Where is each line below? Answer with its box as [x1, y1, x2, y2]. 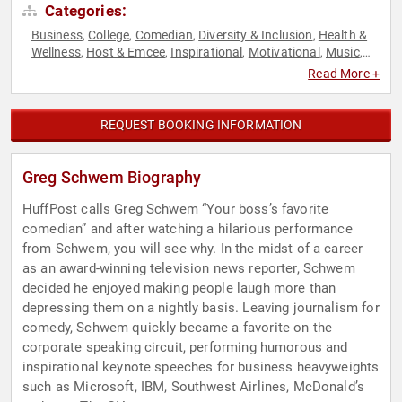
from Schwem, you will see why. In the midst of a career [22, 240, 221, 258]
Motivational [248, 45, 320, 60]
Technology [133, 62, 198, 77]
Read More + [308, 66, 380, 82]
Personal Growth [31, 62, 127, 77]
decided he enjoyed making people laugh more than [22, 280, 336, 297]
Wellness [31, 45, 81, 60]
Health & [318, 28, 368, 43]
